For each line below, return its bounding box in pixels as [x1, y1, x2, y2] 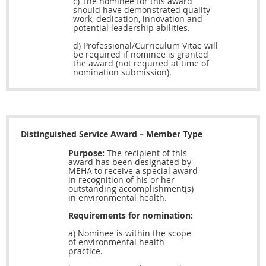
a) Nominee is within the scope [68, 227, 191, 239]
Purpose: [68, 147, 104, 159]
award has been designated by [68, 156, 191, 168]
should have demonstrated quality [73, 4, 210, 16]
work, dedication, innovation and [73, 13, 202, 25]
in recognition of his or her [68, 174, 175, 186]
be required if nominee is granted [73, 49, 208, 61]
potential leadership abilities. [73, 22, 190, 34]
